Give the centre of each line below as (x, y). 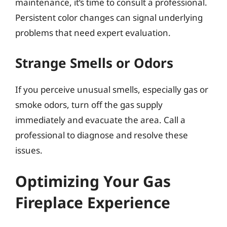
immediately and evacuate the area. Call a (100, 120)
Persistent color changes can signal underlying (109, 17)
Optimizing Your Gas (93, 181)
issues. (29, 150)
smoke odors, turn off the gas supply (89, 104)
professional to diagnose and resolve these (102, 135)
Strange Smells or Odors (94, 63)
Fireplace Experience (93, 202)
